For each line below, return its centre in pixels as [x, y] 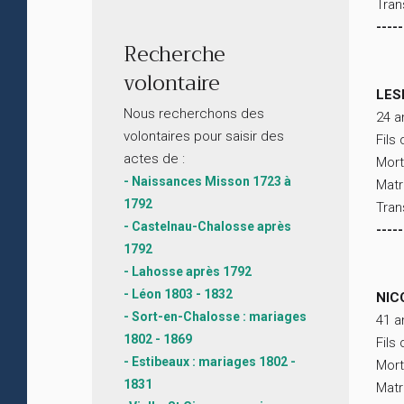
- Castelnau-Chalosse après [207, 227]
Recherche [175, 55]
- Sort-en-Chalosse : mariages [215, 317]
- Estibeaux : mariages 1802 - [210, 362]
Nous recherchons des [194, 114]
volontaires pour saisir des [204, 137]
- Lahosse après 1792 [188, 272]
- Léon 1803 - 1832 [178, 294]
